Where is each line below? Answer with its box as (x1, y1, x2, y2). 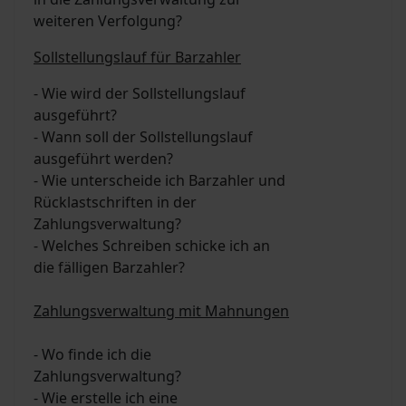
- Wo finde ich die (34, 344, 151, 365)
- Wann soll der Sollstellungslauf (34, 127, 253, 148)
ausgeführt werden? (34, 149, 173, 169)
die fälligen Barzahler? (34, 257, 185, 278)
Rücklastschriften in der (34, 192, 197, 213)
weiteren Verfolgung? (34, 11, 182, 32)
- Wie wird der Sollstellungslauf (34, 83, 246, 104)
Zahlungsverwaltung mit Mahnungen (34, 301, 289, 322)
